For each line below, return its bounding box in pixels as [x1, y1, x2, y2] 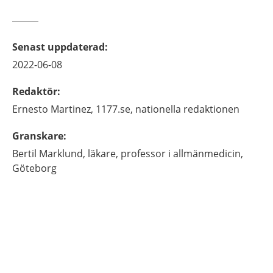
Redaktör [12, 85, 57, 98]
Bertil [12, 147, 37, 160]
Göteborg [12, 161, 57, 175]
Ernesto [12, 102, 48, 116]
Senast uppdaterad [12, 40, 105, 54]
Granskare [12, 129, 63, 143]
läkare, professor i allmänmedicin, [88, 147, 243, 160]
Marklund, [39, 147, 85, 160]
